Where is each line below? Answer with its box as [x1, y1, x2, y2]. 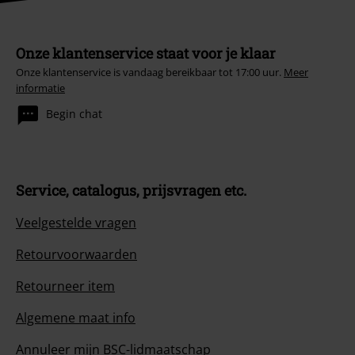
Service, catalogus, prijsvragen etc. [16, 180, 246, 200]
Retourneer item [16, 277, 115, 295]
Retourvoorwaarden [16, 245, 137, 263]
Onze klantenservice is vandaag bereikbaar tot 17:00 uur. [16, 64, 284, 79]
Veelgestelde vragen [16, 213, 136, 231]
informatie [16, 80, 65, 95]
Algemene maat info [16, 308, 136, 326]
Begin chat [46, 106, 102, 122]
